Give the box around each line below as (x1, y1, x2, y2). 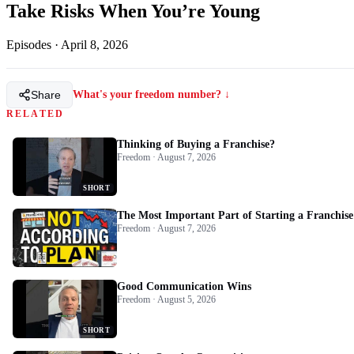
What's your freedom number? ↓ (73, 88, 230, 100)
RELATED (6, 107, 65, 119)
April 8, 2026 (61, 37, 128, 51)
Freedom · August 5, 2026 (117, 293, 216, 305)
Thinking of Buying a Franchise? (117, 137, 275, 150)
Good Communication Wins (117, 280, 251, 292)
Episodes (6, 37, 51, 51)
